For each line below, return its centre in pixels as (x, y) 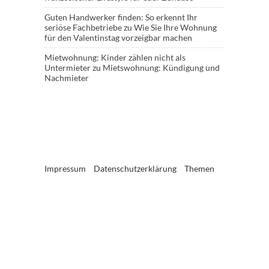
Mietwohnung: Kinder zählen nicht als (115, 57)
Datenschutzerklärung (135, 168)
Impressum (65, 168)
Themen (199, 168)
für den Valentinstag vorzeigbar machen (118, 38)
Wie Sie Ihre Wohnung (175, 27)
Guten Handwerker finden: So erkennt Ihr (121, 17)
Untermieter (68, 68)
